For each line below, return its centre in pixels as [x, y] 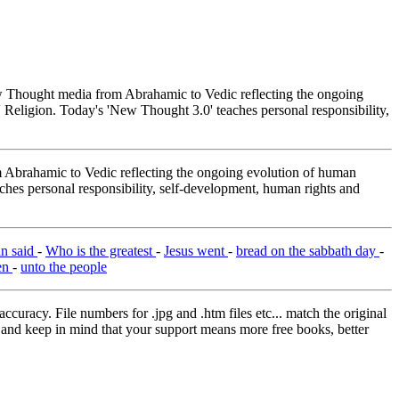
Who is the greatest [101, 251]
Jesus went [196, 251]
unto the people [64, 267]
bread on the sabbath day [308, 251]
